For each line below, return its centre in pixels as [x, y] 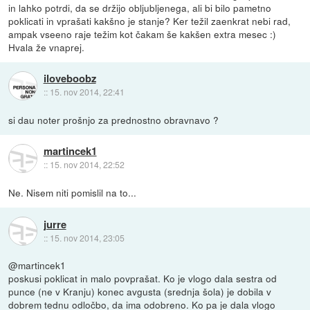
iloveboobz [70, 79]
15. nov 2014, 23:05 [87, 237]
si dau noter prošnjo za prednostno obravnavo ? [114, 120]
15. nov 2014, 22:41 [87, 92]
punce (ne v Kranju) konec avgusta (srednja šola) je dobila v [140, 292]
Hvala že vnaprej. [47, 47]
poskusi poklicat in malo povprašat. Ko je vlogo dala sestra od [143, 279]
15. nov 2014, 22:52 [87, 165]
